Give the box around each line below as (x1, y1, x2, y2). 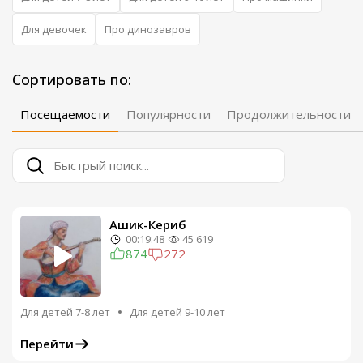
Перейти (20, 335, 74, 352)
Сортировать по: (12, 70, 131, 89)
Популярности (126, 106, 211, 122)
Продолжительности (227, 106, 351, 122)
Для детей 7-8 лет (20, 305, 110, 319)
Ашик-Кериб (109, 216, 186, 233)
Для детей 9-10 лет (130, 305, 225, 319)
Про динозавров (105, 22, 191, 36)
